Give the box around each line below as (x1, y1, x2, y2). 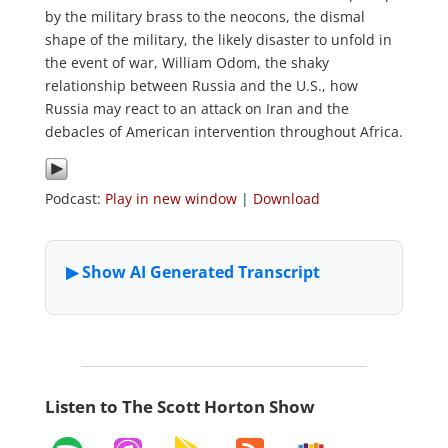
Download (252, 189, 320, 208)
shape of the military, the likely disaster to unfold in (44, 30, 392, 49)
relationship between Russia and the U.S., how (44, 76, 358, 95)
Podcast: (44, 189, 105, 208)
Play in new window (104, 189, 237, 208)
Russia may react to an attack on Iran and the (44, 99, 349, 118)
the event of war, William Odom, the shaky (44, 53, 329, 72)
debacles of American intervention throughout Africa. (44, 122, 403, 141)
